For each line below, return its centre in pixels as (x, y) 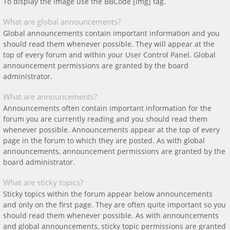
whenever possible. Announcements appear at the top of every (111, 130)
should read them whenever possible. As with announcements (111, 215)
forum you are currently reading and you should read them (105, 119)
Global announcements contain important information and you (111, 33)
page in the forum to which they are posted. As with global (104, 140)
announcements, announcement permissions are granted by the (114, 151)
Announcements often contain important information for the (107, 108)
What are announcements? (50, 97)
